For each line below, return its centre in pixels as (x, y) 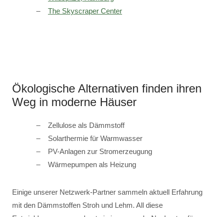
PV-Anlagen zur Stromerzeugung (100, 151)
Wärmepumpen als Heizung (92, 164)
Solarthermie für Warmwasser (95, 138)
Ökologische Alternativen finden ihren (107, 88)
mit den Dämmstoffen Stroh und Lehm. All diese (87, 205)
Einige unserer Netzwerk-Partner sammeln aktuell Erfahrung (107, 192)
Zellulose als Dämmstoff (86, 125)
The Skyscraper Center (85, 11)
